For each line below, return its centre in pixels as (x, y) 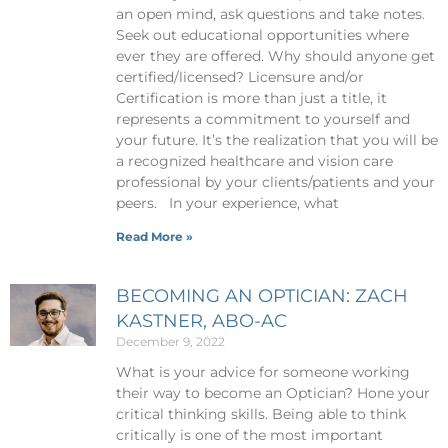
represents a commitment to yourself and (262, 118)
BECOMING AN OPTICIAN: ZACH (261, 295)
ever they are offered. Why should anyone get (275, 55)
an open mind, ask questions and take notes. (270, 13)
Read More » (154, 236)
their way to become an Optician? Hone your (272, 392)
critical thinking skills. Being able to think (260, 413)
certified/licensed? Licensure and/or (239, 76)
